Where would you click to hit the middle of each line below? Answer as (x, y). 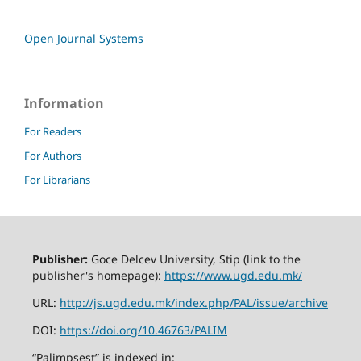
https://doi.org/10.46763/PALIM (143, 330)
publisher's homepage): (98, 275)
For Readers (53, 131)
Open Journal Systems (84, 38)
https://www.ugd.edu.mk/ (233, 275)
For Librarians (57, 179)
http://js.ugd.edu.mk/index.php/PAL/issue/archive (193, 302)
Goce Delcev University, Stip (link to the (194, 259)
